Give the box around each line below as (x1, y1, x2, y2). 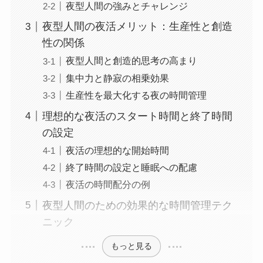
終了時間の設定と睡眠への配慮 (65, 161, 197, 173)
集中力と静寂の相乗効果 (65, 72, 169, 83)
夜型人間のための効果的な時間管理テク (42, 199, 232, 211)
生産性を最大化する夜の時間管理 (65, 89, 207, 100)
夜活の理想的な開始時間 (65, 144, 169, 156)
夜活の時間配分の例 (65, 178, 150, 190)
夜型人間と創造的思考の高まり (65, 55, 197, 66)
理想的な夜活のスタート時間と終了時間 (42, 110, 232, 122)
